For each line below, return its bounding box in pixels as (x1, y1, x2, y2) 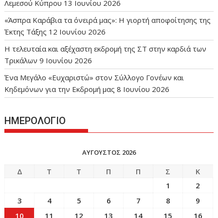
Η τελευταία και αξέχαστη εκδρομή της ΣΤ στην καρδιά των (4, 44, 207, 54)
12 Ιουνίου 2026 (49, 27, 106, 37)
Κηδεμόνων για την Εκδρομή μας (4, 84, 115, 94)
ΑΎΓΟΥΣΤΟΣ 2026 (82, 147, 136, 157)
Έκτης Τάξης (4, 27, 47, 37)
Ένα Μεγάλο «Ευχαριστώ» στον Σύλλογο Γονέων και (4, 73, 184, 83)
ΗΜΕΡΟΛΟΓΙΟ (4, 114, 66, 127)
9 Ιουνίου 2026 (39, 55, 92, 66)
